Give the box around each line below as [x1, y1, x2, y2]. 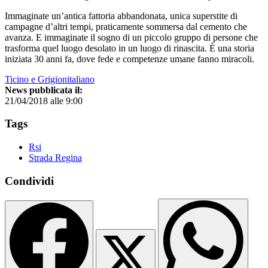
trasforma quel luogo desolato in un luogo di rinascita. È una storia [5, 42, 254, 53]
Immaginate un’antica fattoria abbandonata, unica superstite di [5, 10, 237, 21]
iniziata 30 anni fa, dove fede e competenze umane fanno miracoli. [5, 53, 254, 64]
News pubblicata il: [5, 84, 83, 95]
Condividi [5, 174, 54, 187]
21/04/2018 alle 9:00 [5, 95, 83, 106]
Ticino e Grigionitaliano [5, 74, 95, 84]
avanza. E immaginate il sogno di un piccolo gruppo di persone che [5, 32, 258, 42]
